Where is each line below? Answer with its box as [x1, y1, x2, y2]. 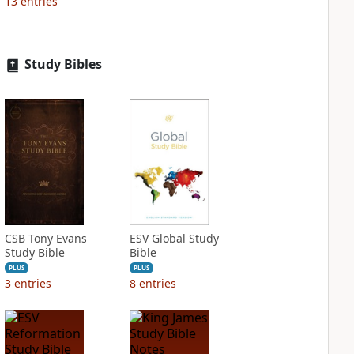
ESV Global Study [129, 231, 219, 246]
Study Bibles [24, 55, 102, 73]
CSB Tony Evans [4, 231, 87, 246]
